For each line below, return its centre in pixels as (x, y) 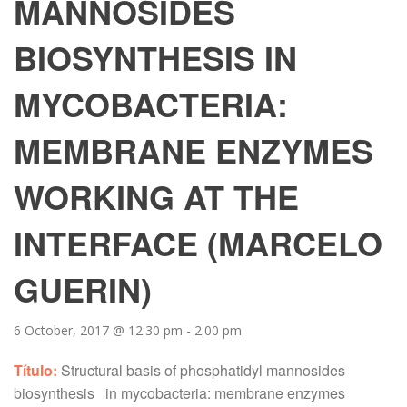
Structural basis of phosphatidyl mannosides (203, 370)
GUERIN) (83, 289)
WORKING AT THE (156, 196)
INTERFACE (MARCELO (198, 243)
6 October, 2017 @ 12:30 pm (98, 330)
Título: (37, 370)
